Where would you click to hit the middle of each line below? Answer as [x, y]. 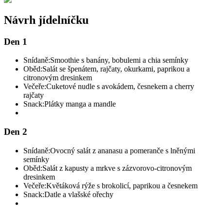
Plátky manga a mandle [80, 104]
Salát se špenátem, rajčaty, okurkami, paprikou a [116, 69]
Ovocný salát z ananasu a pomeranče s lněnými [123, 150]
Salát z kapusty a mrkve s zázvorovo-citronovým [117, 168]
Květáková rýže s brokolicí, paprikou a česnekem [122, 185]
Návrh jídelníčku [46, 20]
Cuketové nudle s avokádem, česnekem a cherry [120, 87]
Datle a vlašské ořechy [79, 194]
